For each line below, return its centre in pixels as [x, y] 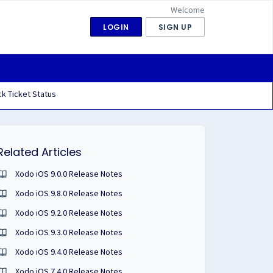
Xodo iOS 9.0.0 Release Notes [69, 174]
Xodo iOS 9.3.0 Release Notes [69, 232]
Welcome [188, 10]
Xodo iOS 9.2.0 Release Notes [69, 213]
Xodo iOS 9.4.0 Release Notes [69, 252]
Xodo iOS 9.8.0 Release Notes [69, 193]
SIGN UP [175, 27]
